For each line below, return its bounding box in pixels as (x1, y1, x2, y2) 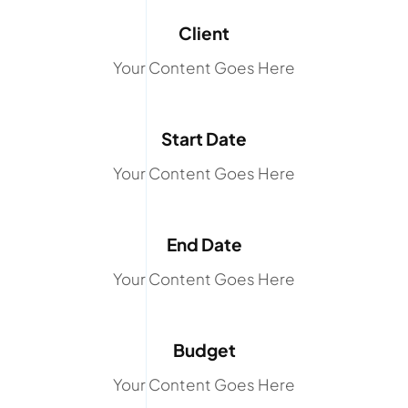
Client (178, 21, 229, 44)
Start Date (161, 127, 247, 149)
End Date (166, 232, 242, 255)
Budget (172, 338, 236, 361)
